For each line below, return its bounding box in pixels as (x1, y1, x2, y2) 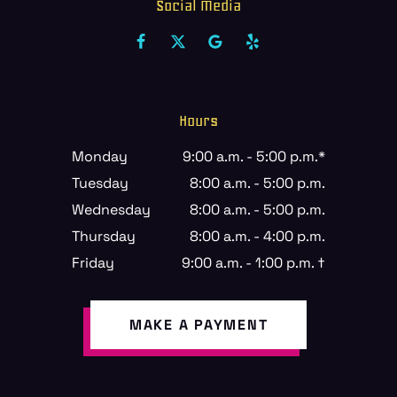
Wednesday (72, 200, 151, 220)
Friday (72, 253, 114, 273)
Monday (72, 147, 128, 167)
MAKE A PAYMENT (128, 315, 269, 335)
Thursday (72, 227, 136, 246)
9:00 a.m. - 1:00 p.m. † (182, 253, 325, 273)
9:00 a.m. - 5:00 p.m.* (183, 147, 325, 167)
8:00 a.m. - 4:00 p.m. (190, 227, 325, 246)
